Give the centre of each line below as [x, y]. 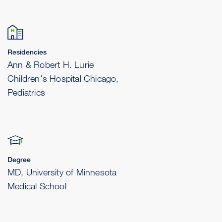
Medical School [37, 186]
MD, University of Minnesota [62, 172]
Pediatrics [26, 92]
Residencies [27, 52]
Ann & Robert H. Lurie [51, 65]
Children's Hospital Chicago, [63, 79]
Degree [19, 160]
